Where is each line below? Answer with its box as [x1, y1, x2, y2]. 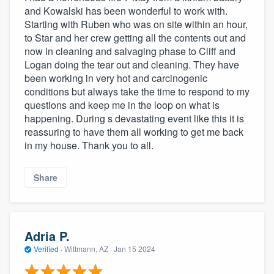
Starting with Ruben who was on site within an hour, [24, 17, 248, 31]
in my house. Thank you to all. [24, 138, 154, 152]
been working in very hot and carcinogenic [24, 70, 207, 85]
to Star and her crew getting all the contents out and [24, 30, 246, 45]
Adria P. [24, 227, 70, 245]
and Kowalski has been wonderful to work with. [24, 3, 228, 18]
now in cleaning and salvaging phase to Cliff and [24, 43, 235, 58]
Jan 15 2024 [114, 243, 155, 254]
